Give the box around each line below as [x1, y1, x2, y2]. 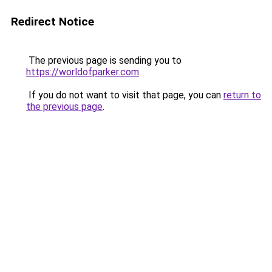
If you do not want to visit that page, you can [26, 89, 223, 101]
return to [223, 89, 261, 101]
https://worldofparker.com [26, 66, 139, 78]
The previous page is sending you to [26, 55, 182, 66]
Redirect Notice [11, 15, 94, 29]
